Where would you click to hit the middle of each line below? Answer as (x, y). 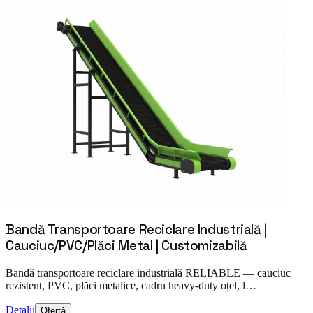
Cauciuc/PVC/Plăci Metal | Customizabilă (126, 246)
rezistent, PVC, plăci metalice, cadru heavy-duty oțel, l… (131, 286)
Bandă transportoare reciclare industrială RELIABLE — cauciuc (148, 273)
